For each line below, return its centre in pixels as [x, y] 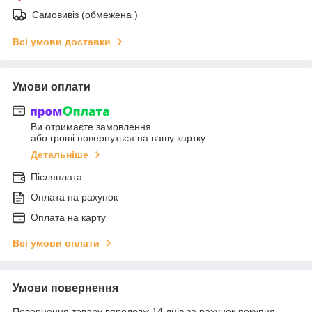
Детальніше [60, 155]
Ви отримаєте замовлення [91, 127]
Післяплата [56, 177]
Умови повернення [65, 288]
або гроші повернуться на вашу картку [118, 138]
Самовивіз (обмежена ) [85, 14]
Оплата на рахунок [74, 197]
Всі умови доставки [62, 41]
